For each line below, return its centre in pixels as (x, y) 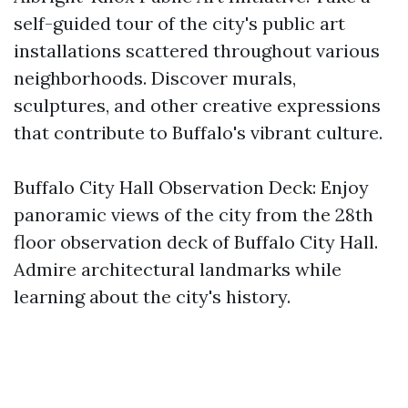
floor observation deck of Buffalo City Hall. (196, 242)
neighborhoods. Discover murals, (155, 78)
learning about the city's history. (152, 296)
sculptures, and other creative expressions (197, 105)
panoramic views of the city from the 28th (194, 214)
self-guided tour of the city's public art (179, 23)
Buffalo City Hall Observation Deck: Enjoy (191, 187)
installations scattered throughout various (197, 51)
